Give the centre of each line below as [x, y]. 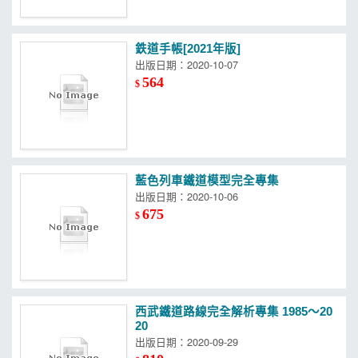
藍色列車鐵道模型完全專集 [207, 180]
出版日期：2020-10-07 [187, 65]
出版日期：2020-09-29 [187, 341]
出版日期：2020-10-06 [187, 196]
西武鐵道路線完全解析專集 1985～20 [234, 311]
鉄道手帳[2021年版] [188, 49]
